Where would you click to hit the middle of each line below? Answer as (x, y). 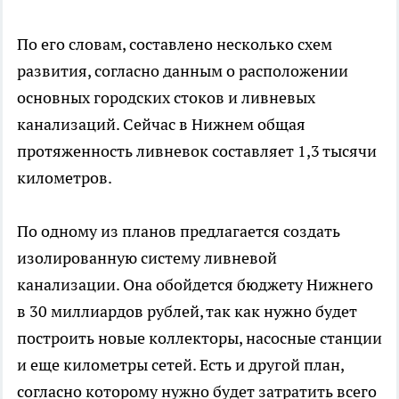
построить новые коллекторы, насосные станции (199, 338)
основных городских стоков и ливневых (166, 98)
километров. (65, 178)
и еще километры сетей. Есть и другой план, (180, 365)
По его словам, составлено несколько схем (175, 45)
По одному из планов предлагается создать (179, 232)
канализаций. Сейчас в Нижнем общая (161, 125)
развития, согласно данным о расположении (183, 71)
